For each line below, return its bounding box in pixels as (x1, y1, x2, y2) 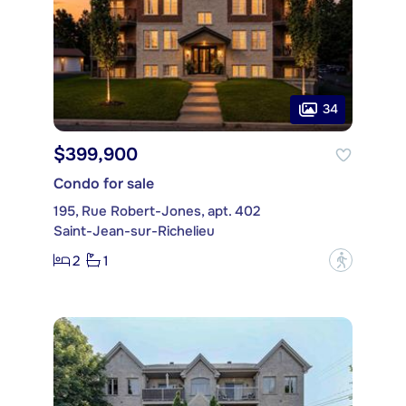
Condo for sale (53, 174, 154, 194)
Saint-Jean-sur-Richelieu (53, 222, 215, 241)
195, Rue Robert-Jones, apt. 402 (53, 202, 260, 221)
